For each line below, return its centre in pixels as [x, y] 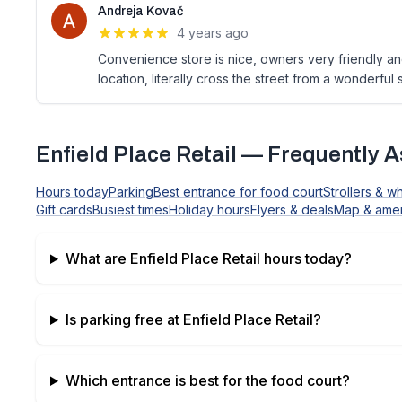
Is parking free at [124, 319]
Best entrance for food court [238, 192]
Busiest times [131, 210]
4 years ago [213, 33]
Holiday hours [210, 210]
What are [97, 258]
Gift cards [64, 210]
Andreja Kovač [140, 11]
